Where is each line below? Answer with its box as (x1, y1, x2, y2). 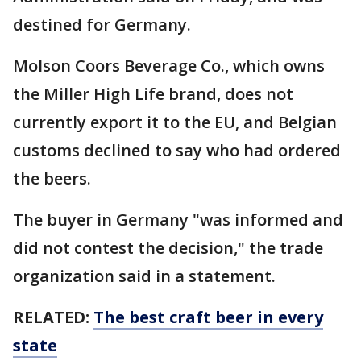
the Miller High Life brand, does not (13, 83, 293, 106)
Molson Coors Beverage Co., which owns (13, 55, 325, 77)
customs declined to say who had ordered (13, 139, 341, 162)
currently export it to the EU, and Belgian (13, 111, 337, 134)
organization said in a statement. (13, 265, 276, 288)
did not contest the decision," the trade (13, 237, 323, 259)
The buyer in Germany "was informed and (13, 209, 343, 231)
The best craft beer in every (93, 306, 323, 329)
